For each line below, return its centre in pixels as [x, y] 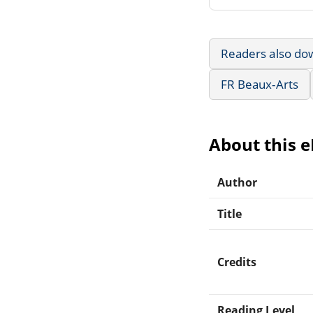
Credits [237, 262]
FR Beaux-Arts [260, 84]
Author [238, 182]
